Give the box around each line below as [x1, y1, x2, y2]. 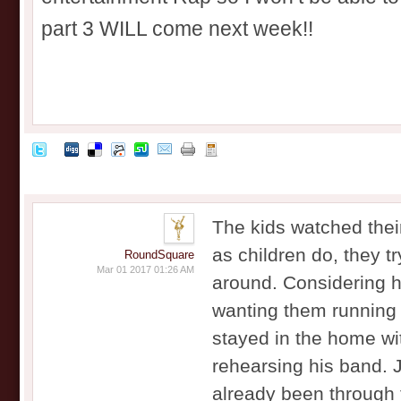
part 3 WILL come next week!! [41, 18, 313, 41]
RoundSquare [124, 248, 194, 262]
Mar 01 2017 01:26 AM [97, 264, 194, 276]
